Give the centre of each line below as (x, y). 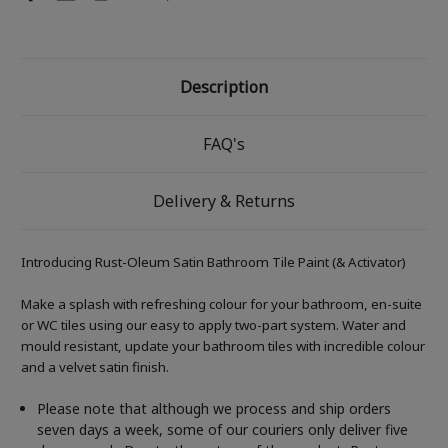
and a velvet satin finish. (95, 367)
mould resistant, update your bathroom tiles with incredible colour (223, 346)
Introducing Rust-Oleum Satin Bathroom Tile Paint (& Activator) (213, 262)
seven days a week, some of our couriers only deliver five (223, 430)
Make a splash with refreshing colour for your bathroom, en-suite (221, 304)
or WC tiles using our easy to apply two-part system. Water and (213, 325)
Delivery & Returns (224, 201)
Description (224, 87)
